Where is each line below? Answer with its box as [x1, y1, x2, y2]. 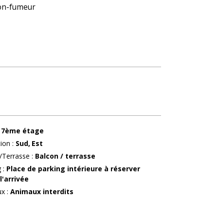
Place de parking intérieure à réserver [6, 163, 140, 173]
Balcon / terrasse [35, 151, 95, 161]
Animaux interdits [10, 186, 73, 196]
